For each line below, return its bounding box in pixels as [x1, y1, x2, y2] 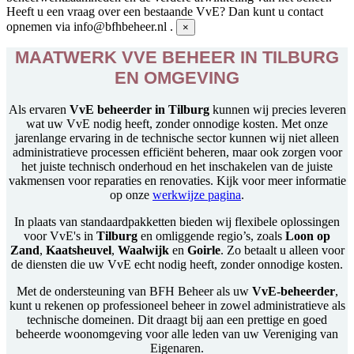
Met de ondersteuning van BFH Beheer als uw [16, 284, 252, 298]
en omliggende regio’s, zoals [137, 228, 285, 243]
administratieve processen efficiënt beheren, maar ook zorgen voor [12, 145, 342, 159]
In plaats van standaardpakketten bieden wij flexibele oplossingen [14, 214, 340, 228]
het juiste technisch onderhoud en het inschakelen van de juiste [21, 159, 333, 173]
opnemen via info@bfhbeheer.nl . [6, 20, 173, 33]
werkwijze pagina [153, 187, 241, 201]
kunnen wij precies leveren [209, 102, 346, 116]
